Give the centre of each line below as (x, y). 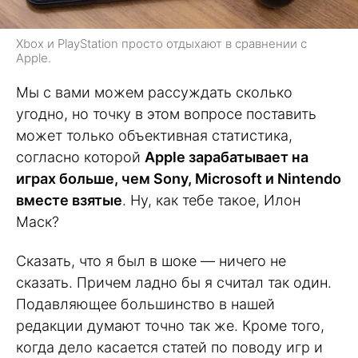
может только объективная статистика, (154, 136)
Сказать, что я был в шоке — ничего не (151, 261)
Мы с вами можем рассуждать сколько (154, 93)
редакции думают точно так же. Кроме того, (170, 325)
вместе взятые (69, 201)
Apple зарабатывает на (227, 157)
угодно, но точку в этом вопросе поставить (166, 114)
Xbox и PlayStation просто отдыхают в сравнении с (161, 44)
